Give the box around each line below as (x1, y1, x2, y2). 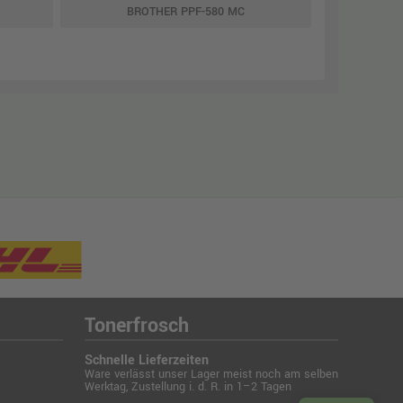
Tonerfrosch (85, 311, 189, 340)
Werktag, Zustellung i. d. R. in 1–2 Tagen (85, 379, 291, 395)
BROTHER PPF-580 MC (127, 4, 245, 20)
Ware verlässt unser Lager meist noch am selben (85, 366, 338, 382)
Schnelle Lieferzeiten (85, 351, 209, 370)
